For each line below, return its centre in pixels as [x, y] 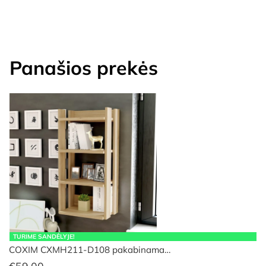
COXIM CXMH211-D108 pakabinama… [90, 250]
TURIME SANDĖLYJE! [44, 236]
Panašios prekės [84, 67]
